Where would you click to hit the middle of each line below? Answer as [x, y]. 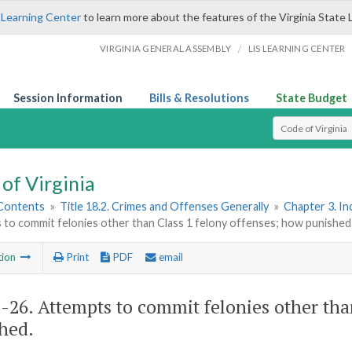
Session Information [68, 98]
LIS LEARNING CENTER [297, 48]
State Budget [312, 98]
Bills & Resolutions [199, 98]
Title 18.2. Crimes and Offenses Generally [165, 207]
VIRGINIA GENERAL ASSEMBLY [166, 48]
